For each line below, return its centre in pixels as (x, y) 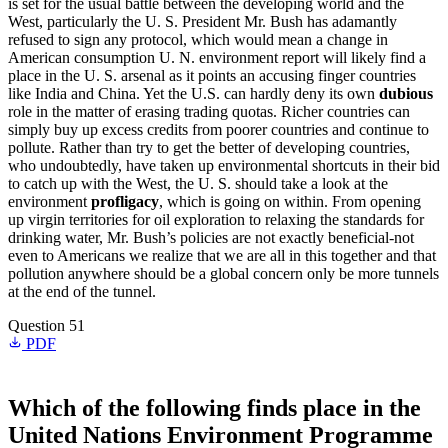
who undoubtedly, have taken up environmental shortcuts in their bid (224, 165)
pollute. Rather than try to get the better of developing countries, (209, 147)
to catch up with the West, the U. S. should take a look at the (198, 183)
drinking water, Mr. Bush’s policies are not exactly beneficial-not (211, 237)
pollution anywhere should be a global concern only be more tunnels (223, 273)
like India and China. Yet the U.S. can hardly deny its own (193, 93)
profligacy (125, 201)
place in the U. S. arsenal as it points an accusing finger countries (212, 75)
